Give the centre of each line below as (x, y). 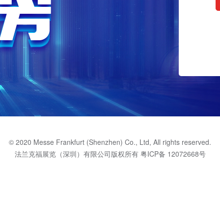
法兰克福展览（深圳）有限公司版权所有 (77, 154)
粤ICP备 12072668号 (173, 154)
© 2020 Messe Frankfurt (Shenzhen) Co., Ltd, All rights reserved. (110, 142)
